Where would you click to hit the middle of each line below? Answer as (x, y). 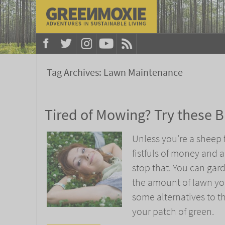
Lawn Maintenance (143, 73)
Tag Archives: (75, 73)
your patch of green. (173, 211)
